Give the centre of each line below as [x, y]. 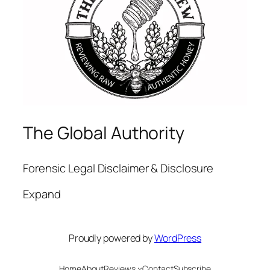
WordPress [178, 238]
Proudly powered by [111, 238]
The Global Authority [104, 133]
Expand [42, 194]
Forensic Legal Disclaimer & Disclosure [118, 168]
